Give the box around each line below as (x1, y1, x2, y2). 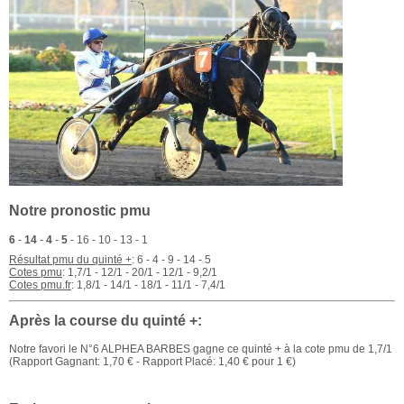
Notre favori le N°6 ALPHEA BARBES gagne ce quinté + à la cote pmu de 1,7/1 (9, 343, 392, 356)
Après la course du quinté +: (9, 312, 202, 328)
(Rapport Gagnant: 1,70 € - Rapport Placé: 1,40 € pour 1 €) (9, 355, 296, 369)
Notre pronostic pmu (9, 203, 151, 219)
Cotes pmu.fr (9, 279, 71, 292)
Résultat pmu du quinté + (9, 253, 132, 267)
